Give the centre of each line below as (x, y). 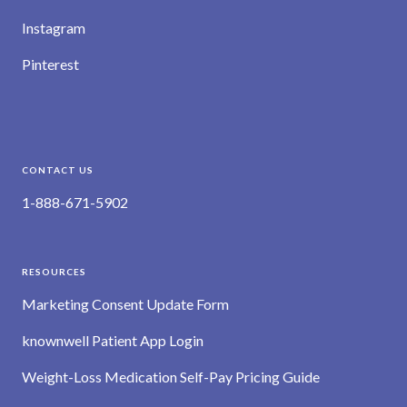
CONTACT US (58, 169)
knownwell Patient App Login (113, 340)
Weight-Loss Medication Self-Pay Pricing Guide (171, 376)
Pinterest (50, 64)
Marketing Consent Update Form (125, 303)
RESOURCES (54, 271)
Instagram (54, 27)
